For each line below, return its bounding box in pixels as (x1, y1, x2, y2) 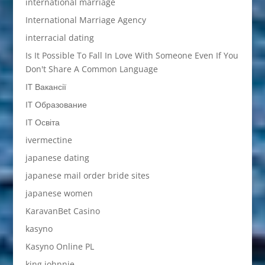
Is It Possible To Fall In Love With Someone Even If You (25, 50, 238, 62)
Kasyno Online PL (25, 241, 94, 253)
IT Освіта (25, 117, 60, 128)
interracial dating (25, 32, 94, 44)
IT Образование (25, 99, 87, 111)
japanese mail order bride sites (25, 170, 150, 182)
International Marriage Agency (25, 14, 146, 26)
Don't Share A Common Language (25, 63, 158, 75)
